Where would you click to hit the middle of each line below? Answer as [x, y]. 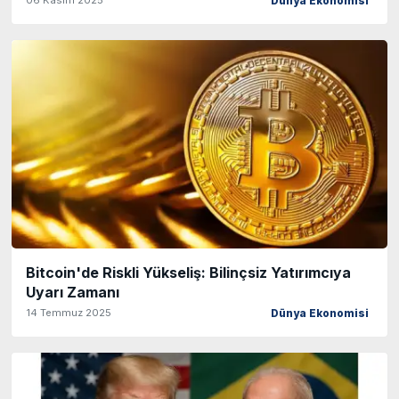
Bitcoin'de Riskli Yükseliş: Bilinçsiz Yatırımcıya [188, 273]
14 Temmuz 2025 [69, 313]
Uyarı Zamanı [73, 293]
